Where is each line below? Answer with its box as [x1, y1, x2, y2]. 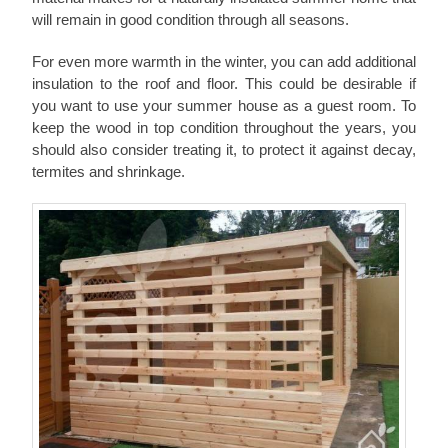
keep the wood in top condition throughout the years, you [32, 119, 416, 137]
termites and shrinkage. [32, 163, 185, 181]
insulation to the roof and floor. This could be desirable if [32, 75, 416, 93]
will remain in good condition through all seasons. [32, 11, 349, 29]
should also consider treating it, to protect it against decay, [32, 141, 416, 159]
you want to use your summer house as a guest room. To [32, 97, 416, 115]
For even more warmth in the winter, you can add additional [32, 53, 416, 71]
